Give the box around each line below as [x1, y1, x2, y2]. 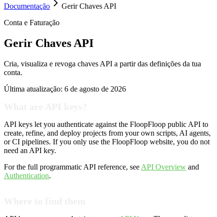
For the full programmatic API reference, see [4, 163, 139, 171]
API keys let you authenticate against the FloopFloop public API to [4, 120, 208, 129]
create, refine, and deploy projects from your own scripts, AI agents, [4, 129, 211, 138]
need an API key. [4, 146, 56, 155]
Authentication [4, 171, 49, 180]
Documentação [4, 1, 50, 10]
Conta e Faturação [4, 18, 60, 27]
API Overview [141, 163, 186, 171]
